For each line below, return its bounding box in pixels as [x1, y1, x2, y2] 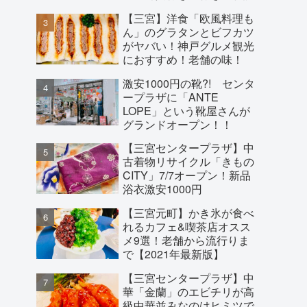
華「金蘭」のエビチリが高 [123, 283, 254, 299]
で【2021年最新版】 [123, 245, 224, 262]
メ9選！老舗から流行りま [123, 232, 249, 248]
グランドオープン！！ [123, 116, 232, 132]
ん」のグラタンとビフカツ [123, 23, 254, 40]
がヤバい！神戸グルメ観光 [123, 37, 254, 53]
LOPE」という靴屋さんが [123, 102, 250, 119]
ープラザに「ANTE [123, 88, 219, 105]
